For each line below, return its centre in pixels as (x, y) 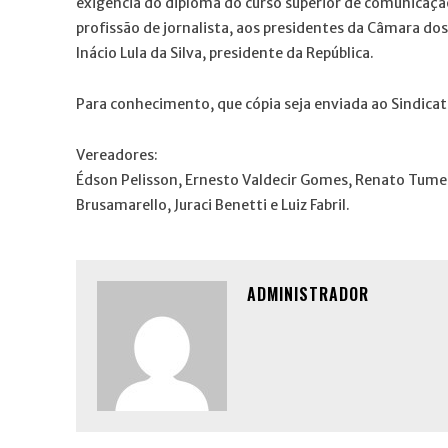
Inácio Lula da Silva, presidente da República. (225, 52)
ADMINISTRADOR (308, 293)
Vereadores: (117, 154)
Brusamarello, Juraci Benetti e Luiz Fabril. (213, 204)
